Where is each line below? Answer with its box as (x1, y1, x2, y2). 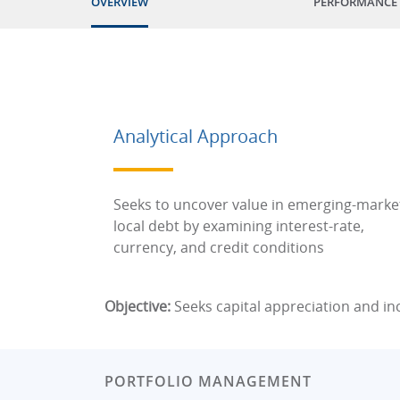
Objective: (104, 296, 171, 316)
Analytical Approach (113, 124, 278, 148)
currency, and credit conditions (113, 237, 324, 257)
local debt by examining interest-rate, (113, 216, 364, 236)
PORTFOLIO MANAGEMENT (104, 371, 312, 391)
